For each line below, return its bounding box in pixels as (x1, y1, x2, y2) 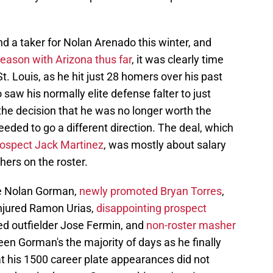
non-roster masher (146, 219, 236, 232)
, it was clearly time (132, 53, 224, 66)
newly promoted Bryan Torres (79, 185, 222, 198)
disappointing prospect (96, 202, 207, 215)
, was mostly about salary (104, 138, 226, 152)
